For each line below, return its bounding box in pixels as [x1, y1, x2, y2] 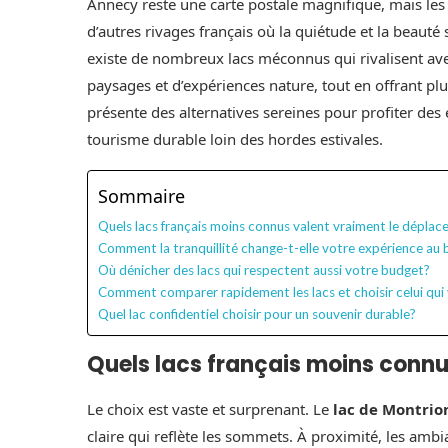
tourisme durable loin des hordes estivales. [87, 128, 383, 149]
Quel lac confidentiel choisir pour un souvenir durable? [98, 305, 416, 322]
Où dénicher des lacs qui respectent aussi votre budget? [98, 261, 430, 278]
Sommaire [98, 184, 185, 209]
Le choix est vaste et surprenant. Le [87, 398, 333, 419]
